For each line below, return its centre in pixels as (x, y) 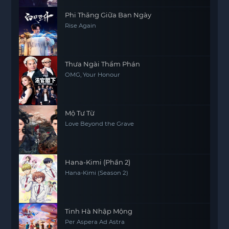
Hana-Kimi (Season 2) (97, 173)
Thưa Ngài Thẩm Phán (103, 64)
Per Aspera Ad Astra (95, 222)
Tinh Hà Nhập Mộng (99, 211)
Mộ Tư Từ (80, 113)
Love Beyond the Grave (100, 123)
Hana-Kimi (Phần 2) (98, 162)
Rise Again (81, 25)
